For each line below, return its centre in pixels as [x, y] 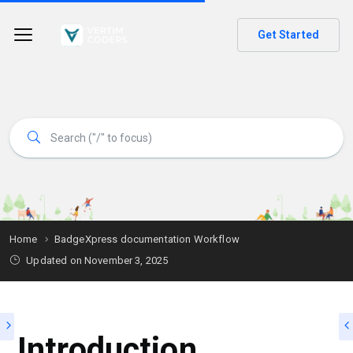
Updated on [54, 260]
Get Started [288, 35]
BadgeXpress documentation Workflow [147, 239]
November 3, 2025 [126, 260]
